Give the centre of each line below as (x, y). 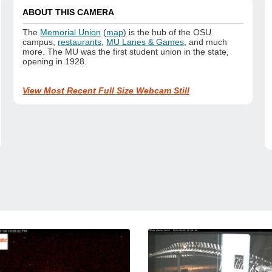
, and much (206, 42)
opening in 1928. (55, 62)
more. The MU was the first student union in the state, (126, 52)
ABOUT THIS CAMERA (69, 12)
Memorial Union (71, 32)
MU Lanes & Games (145, 42)
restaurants (80, 42)
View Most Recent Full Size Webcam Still (106, 91)
